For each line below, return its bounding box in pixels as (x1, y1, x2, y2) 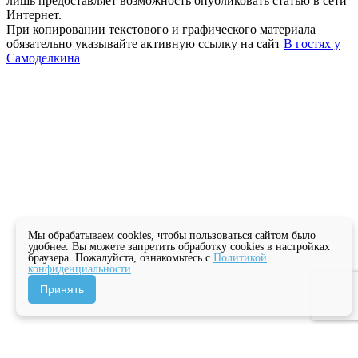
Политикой (213, 252, 267, 264)
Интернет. (6, 8, 62, 22)
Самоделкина (6, 51, 80, 66)
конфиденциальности (28, 263, 131, 275)
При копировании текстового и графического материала (6, 22, 316, 37)
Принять (40, 283, 84, 296)
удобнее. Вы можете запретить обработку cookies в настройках (28, 241, 330, 253)
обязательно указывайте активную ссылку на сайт (6, 37, 284, 51)
